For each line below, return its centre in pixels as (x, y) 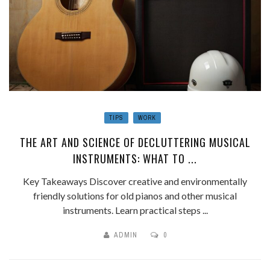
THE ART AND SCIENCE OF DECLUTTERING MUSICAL (135, 143)
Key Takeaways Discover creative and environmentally (135, 181)
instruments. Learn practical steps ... (135, 210)
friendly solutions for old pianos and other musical (135, 196)
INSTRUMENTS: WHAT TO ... (135, 159)
